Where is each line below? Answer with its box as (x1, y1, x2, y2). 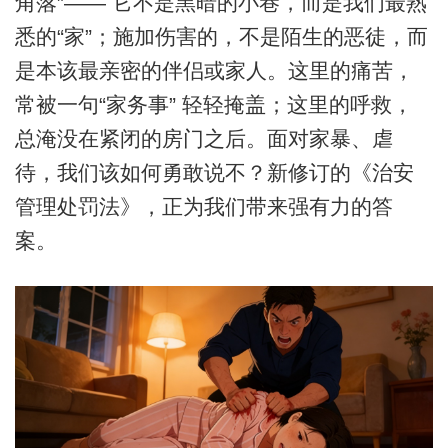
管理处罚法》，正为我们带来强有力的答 (14, 195, 393, 219)
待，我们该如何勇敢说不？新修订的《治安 (14, 161, 414, 185)
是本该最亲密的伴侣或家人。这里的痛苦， (14, 59, 414, 83)
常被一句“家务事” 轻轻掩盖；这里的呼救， (14, 93, 413, 117)
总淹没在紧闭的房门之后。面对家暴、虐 (14, 127, 393, 151)
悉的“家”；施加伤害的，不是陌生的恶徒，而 (14, 25, 428, 49)
